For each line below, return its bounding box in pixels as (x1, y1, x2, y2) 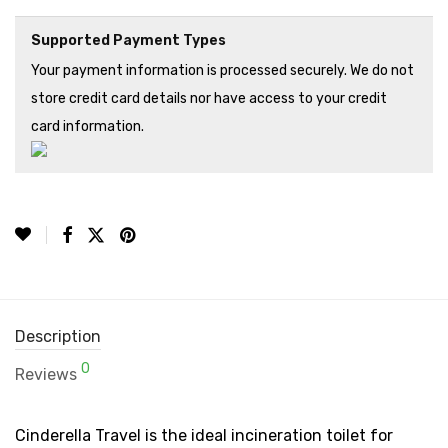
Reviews (15, 365, 81, 384)
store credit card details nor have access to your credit (31, 90, 387, 107)
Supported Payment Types (31, 32, 226, 49)
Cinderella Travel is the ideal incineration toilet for (15, 426, 393, 445)
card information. (31, 118, 144, 135)
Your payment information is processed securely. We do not (31, 62, 414, 79)
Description (15, 327, 101, 346)
